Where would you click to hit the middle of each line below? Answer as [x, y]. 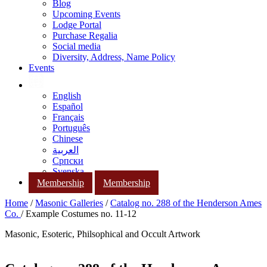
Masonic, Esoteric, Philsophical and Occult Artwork [103, 234]
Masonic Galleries [69, 203]
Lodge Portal [77, 25]
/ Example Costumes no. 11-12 [79, 214]
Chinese [68, 139]
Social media [77, 46]
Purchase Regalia [85, 35]
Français [68, 117]
